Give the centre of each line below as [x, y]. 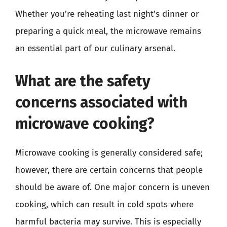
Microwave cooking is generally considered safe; [109, 153]
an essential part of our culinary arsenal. [95, 48]
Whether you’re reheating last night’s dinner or [107, 14]
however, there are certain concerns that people [109, 170]
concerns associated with [101, 102]
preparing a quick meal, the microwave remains [108, 31]
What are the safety [83, 81]
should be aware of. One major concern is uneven [112, 187]
